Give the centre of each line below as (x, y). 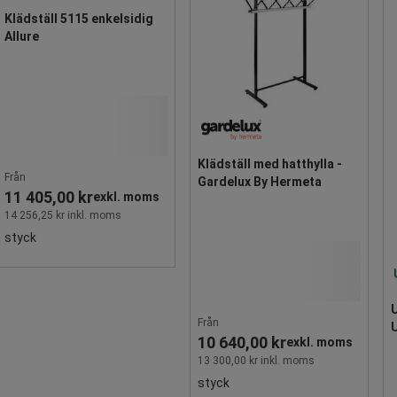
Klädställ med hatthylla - (270, 163)
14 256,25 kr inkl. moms (63, 215)
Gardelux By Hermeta (260, 181)
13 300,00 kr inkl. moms (256, 360)
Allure (22, 36)
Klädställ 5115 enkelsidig (79, 18)
